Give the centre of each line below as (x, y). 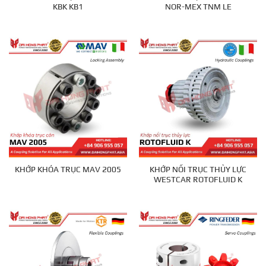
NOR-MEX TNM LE (198, 7)
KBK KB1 (68, 7)
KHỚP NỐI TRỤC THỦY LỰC (198, 169)
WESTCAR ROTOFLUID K (198, 179)
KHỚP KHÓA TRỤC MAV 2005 (68, 170)
